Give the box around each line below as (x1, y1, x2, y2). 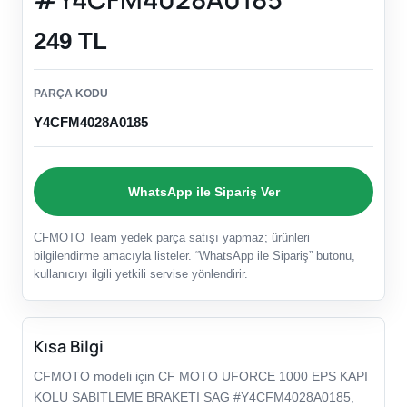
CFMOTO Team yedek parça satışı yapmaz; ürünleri (34, 231, 310, 245)
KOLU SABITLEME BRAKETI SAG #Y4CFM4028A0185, (34, 390, 354, 405)
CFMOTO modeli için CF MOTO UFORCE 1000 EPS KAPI (34, 369, 368, 384)
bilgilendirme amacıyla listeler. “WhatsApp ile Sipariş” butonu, (34, 249, 355, 263)
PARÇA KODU (34, 87, 108, 101)
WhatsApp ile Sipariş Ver (127, 184, 280, 199)
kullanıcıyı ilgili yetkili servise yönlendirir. (34, 267, 248, 282)
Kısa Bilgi (34, 335, 104, 358)
